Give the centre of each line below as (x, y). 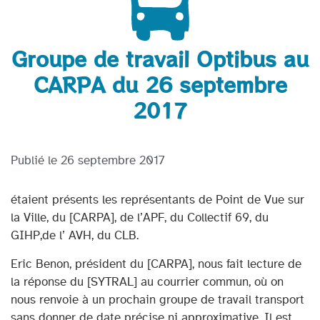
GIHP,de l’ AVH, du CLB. (75, 236)
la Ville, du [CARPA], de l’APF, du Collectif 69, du (140, 218)
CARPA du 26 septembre (160, 85)
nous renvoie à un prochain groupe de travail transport (157, 299)
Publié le (36, 161)
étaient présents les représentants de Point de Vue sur (157, 200)
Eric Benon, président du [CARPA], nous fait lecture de (156, 264)
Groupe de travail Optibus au (160, 59)
